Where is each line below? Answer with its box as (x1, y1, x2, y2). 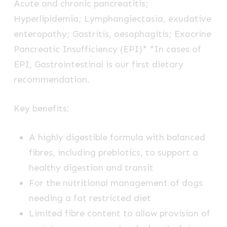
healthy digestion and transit (28, 162, 154, 174)
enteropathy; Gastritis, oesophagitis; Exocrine (13, 28, 211, 40)
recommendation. (13, 74, 90, 86)
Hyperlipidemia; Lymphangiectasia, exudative (13, 13, 211, 25)
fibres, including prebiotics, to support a (28, 147, 198, 159)
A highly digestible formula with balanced (28, 132, 205, 143)
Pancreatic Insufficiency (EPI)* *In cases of (13, 44, 201, 55)
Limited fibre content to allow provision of (28, 208, 210, 219)
